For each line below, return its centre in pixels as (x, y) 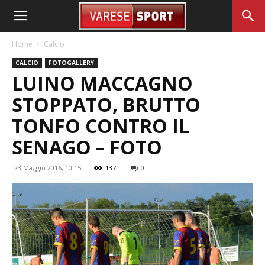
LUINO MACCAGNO (102, 83)
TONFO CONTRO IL (101, 126)
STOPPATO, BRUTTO (106, 104)
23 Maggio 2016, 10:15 (48, 168)
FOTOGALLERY (71, 63)
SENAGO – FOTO (87, 147)
